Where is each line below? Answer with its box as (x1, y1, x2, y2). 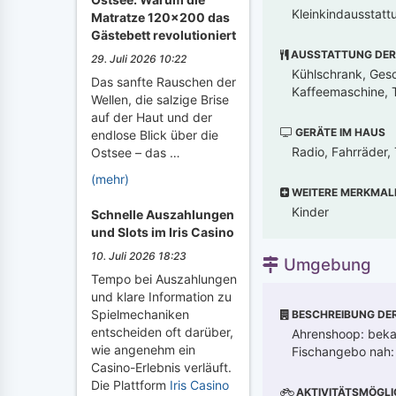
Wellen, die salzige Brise (91, 92, 229, 107)
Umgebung (279, 254, 371, 275)
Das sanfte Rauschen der (91, 74, 236, 89)
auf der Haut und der (91, 110, 212, 125)
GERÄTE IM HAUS (293, 125, 385, 139)
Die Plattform (91, 377, 170, 392)
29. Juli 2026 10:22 (91, 52, 187, 65)
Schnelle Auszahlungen (91, 207, 234, 222)
